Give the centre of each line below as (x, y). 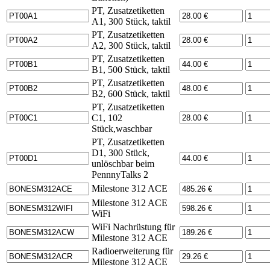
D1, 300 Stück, (121, 152)
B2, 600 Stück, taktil (131, 93)
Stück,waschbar (122, 128)
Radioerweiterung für (132, 251)
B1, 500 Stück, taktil (131, 69)
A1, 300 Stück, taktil (131, 21)
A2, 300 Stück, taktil (131, 45)
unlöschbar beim (123, 163)
